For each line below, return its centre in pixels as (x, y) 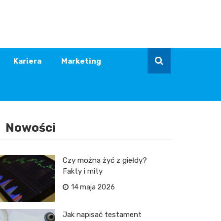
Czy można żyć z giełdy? (105, 160)
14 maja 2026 (93, 187)
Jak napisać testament (102, 214)
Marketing (81, 61)
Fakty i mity (83, 171)
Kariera (27, 61)
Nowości (31, 128)
